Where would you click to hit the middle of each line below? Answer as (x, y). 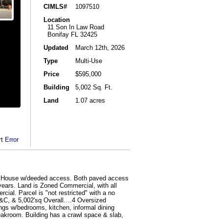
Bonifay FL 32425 (70, 34)
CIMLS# (55, 6)
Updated (56, 47)
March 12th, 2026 (100, 47)
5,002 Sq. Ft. (94, 87)
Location (57, 20)
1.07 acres (90, 100)
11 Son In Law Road (74, 27)
